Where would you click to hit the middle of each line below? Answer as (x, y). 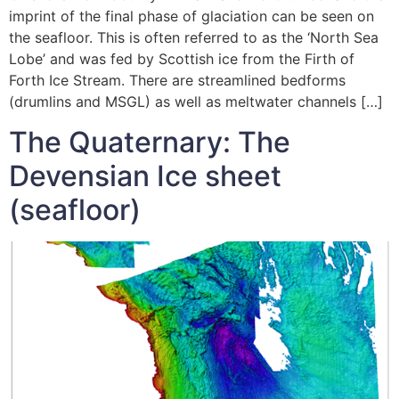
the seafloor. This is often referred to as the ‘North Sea (194, 38)
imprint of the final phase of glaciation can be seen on (191, 16)
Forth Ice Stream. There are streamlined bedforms (177, 81)
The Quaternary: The (150, 142)
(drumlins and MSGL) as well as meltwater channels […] (196, 102)
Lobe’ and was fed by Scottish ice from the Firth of (182, 59)
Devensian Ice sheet (145, 175)
